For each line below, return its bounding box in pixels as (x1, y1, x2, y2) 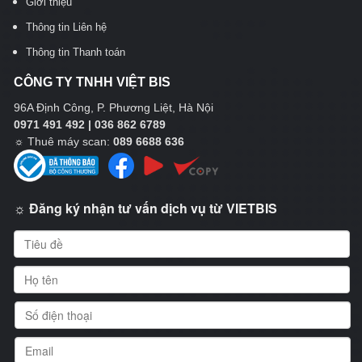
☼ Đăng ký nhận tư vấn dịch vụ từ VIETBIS (14, 198, 277, 217)
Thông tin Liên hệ (26, 20, 107, 33)
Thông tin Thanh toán (26, 45, 125, 58)
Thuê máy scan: (27, 134, 113, 148)
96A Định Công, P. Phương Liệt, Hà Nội (14, 100, 213, 114)
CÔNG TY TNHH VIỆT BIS (14, 74, 170, 89)
